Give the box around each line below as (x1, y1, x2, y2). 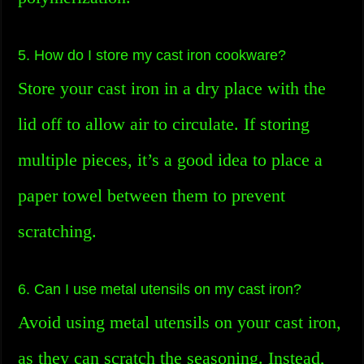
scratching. (18, 221, 97, 241)
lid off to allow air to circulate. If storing (18, 114, 310, 134)
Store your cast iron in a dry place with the (18, 78, 327, 98)
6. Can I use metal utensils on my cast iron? (18, 281, 302, 297)
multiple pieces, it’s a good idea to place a (18, 149, 323, 170)
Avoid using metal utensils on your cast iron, (18, 312, 342, 332)
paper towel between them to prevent (18, 185, 286, 206)
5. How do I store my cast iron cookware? (18, 47, 287, 63)
